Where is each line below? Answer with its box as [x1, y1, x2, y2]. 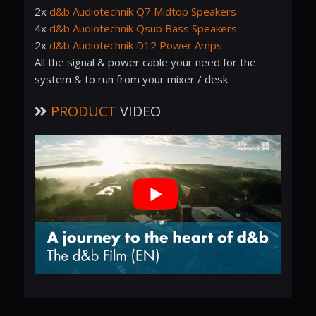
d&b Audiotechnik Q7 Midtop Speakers [49, 4, 236, 18]
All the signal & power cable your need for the [34, 54, 256, 69]
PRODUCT [50, 101, 116, 121]
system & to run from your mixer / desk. [34, 71, 230, 86]
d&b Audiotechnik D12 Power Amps [49, 37, 222, 52]
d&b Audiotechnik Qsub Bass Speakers [49, 20, 237, 35]
